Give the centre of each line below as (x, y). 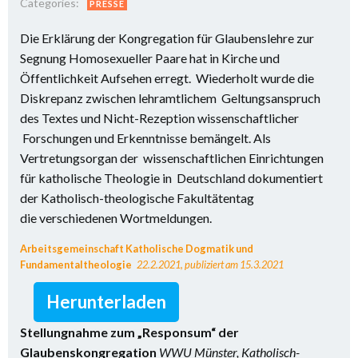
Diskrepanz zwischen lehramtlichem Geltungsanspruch (170, 98)
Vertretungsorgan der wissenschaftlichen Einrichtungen (172, 158)
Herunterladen (106, 302)
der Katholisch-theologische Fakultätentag (137, 198)
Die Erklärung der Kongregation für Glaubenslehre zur (167, 38)
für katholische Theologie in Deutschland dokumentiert (171, 178)
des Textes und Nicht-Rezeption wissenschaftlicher (159, 118)
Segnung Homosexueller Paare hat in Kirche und (150, 58)
